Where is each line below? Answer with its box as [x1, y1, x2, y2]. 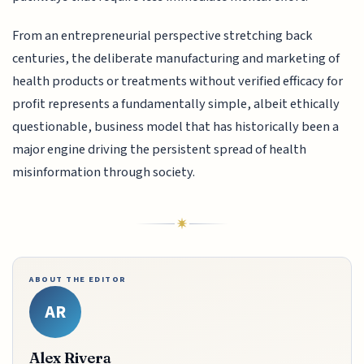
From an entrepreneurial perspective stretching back [12, 26, 314, 46]
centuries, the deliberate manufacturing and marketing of [12, 49, 340, 69]
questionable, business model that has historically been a [12, 117, 340, 137]
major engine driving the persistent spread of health [12, 140, 307, 160]
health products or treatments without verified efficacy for [12, 71, 344, 92]
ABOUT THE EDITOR [29, 273, 127, 286]
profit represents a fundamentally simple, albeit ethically [12, 94, 340, 115]
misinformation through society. [12, 162, 196, 183]
